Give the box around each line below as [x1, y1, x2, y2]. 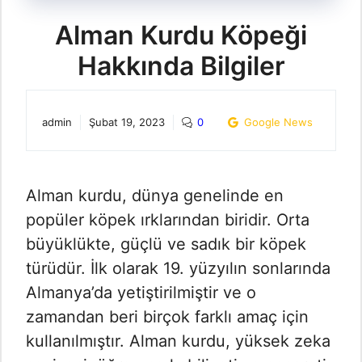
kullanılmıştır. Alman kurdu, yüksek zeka [26, 330, 330, 351]
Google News [243, 115, 313, 128]
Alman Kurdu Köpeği [55, 19, 307, 51]
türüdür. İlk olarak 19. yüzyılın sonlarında [26, 258, 330, 278]
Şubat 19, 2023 [88, 115, 165, 128]
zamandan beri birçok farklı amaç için [26, 306, 309, 326]
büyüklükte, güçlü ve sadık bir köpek [26, 234, 306, 254]
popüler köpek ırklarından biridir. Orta [26, 209, 309, 229]
